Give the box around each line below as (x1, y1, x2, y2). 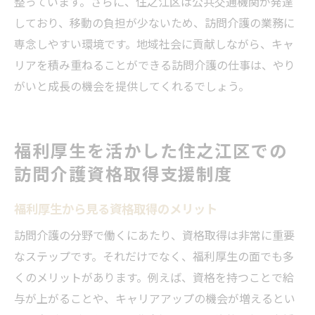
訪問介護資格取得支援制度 (14, 160, 233, 186)
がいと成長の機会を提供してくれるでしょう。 (14, 77, 250, 94)
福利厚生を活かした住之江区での (14, 136, 288, 162)
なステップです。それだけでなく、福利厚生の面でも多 (14, 247, 294, 264)
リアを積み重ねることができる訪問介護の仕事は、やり (14, 56, 295, 73)
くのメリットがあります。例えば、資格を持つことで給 (14, 268, 294, 285)
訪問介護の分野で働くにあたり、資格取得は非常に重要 (14, 226, 295, 243)
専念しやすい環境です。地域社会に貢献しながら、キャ (14, 34, 294, 52)
